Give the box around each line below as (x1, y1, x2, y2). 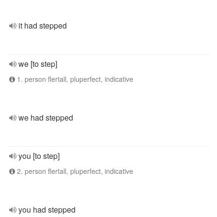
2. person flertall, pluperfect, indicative (15, 166, 133, 176)
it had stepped (18, 20, 67, 31)
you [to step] (18, 150, 60, 161)
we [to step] (18, 58, 57, 69)
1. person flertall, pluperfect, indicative (15, 74, 133, 84)
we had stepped (18, 112, 73, 123)
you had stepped (18, 204, 76, 215)
